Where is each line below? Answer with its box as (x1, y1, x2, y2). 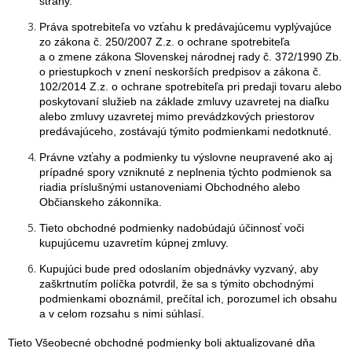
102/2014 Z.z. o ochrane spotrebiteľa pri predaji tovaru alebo (39, 80, 342, 93)
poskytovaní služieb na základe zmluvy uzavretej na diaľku (39, 95, 329, 108)
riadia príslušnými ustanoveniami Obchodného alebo (39, 181, 300, 193)
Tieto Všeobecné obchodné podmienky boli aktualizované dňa (8, 336, 315, 349)
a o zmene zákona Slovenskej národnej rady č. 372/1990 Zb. (39, 50, 342, 63)
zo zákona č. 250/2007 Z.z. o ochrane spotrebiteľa (39, 35, 290, 48)
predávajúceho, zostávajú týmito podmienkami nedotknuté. (39, 125, 332, 137)
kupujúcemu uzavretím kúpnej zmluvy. (39, 236, 229, 249)
